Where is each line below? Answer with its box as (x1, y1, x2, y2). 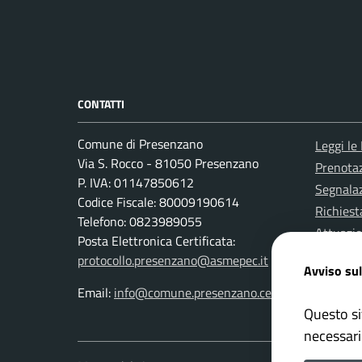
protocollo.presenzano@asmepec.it (78, 250, 268, 271)
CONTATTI (78, 95, 124, 113)
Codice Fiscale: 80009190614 (78, 192, 239, 213)
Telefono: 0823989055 (78, 212, 202, 232)
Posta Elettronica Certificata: (78, 231, 235, 251)
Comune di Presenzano (78, 134, 203, 154)
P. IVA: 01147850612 (78, 173, 194, 193)
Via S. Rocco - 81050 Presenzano (78, 154, 259, 174)
